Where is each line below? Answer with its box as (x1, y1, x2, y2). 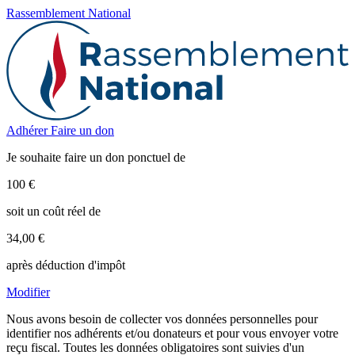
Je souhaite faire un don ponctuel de (6, 150, 185, 164)
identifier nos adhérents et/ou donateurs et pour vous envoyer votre (6, 326, 338, 340)
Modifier (6, 284, 50, 299)
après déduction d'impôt (6, 258, 125, 272)
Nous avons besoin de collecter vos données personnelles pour (6, 311, 318, 326)
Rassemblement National (6, 6, 131, 20)
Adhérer (6, 123, 51, 137)
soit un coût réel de (6, 204, 101, 218)
